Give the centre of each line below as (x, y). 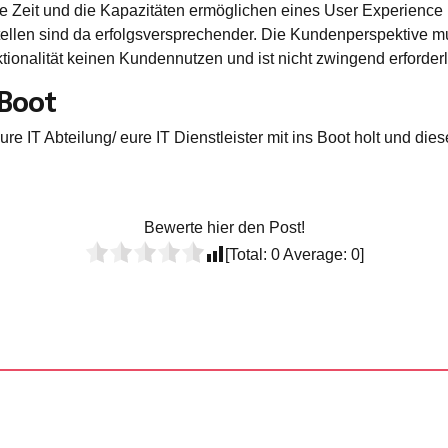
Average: (315, 255)
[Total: (247, 255)
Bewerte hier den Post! (224, 228)
